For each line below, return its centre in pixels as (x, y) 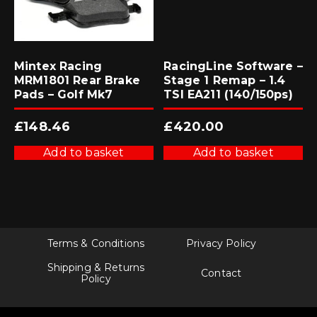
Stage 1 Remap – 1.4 (225, 80)
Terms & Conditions (96, 243)
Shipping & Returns (96, 267)
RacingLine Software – (233, 66)
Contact (221, 273)
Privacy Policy (221, 243)
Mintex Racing (58, 66)
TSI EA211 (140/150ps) (228, 94)
